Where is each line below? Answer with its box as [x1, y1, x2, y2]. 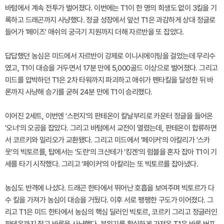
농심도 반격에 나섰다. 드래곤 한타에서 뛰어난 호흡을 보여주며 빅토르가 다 [5, 183, 214, 193]
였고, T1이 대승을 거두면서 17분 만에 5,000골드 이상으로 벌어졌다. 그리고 [5, 63, 218, 73]
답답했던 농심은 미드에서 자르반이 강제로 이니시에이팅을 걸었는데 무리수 [5, 51, 215, 61]
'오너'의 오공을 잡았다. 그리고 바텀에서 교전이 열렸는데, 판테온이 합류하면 [5, 123, 217, 133]
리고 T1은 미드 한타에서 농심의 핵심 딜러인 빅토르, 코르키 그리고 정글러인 [5, 207, 217, 217]
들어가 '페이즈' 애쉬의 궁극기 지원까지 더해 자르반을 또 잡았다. [5, 27, 184, 37]
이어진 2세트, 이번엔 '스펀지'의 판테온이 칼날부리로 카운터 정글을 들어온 [5, 111, 213, 121]
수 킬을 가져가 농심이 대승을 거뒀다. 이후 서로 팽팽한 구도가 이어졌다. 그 [5, 195, 213, 205]
